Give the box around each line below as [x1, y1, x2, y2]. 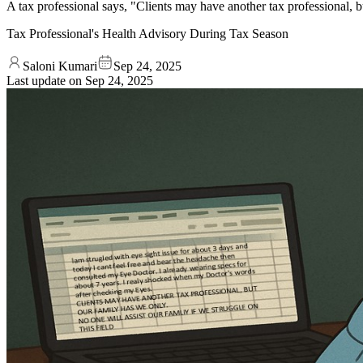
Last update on [6, 73, 85, 88]
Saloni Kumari [23, 58, 97, 73]
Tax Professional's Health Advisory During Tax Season [6, 26, 288, 41]
